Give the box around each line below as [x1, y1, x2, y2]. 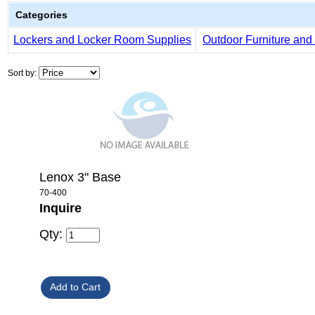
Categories [15, 8, 68, 20]
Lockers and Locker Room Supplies [13, 33, 192, 46]
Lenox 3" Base [39, 169, 121, 184]
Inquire [39, 200, 82, 215]
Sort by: [8, 68, 39, 79]
